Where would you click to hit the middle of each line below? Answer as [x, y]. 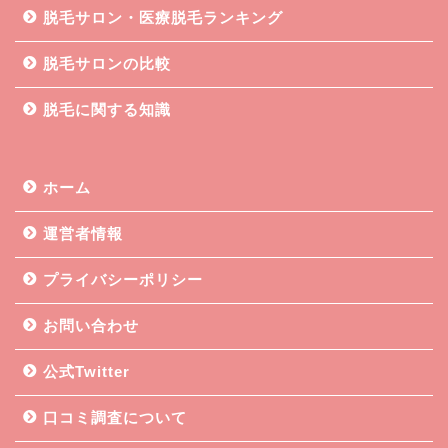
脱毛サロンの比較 [107, 63]
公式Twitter [86, 371]
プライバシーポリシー [123, 279]
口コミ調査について [115, 417]
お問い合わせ [91, 325]
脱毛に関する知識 [107, 109]
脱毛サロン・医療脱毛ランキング [163, 17]
